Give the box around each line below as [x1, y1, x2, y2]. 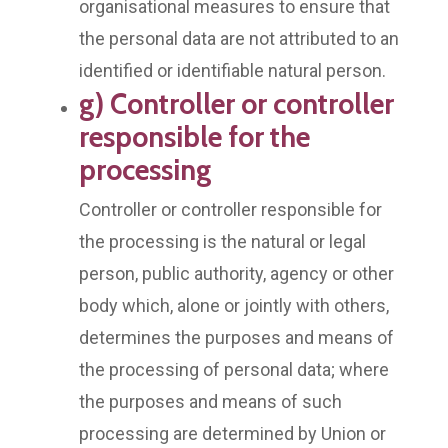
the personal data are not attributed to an [79, 27, 399, 49]
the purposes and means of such [79, 390, 342, 412]
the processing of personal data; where [79, 358, 389, 380]
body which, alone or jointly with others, [79, 294, 389, 316]
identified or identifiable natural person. [79, 59, 386, 81]
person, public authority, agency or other [79, 262, 394, 284]
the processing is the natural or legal [79, 230, 366, 252]
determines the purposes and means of [79, 326, 394, 348]
